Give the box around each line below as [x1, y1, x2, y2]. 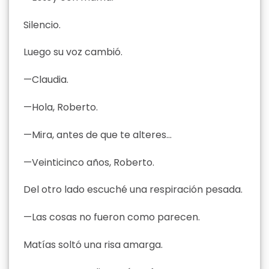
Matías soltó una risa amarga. [23, 237, 163, 252]
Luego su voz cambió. [23, 45, 122, 59]
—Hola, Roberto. [23, 100, 98, 114]
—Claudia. [23, 73, 68, 87]
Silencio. [23, 17, 61, 32]
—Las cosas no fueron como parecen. [23, 210, 200, 225]
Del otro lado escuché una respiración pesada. [23, 183, 243, 197]
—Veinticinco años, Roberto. [23, 155, 154, 169]
